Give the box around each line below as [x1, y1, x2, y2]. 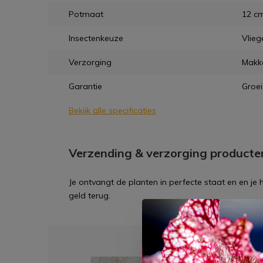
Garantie [69, 81, 102, 92]
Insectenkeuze [69, 33, 123, 43]
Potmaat [69, 9, 103, 19]
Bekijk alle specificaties [69, 105, 156, 116]
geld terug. [69, 190, 110, 201]
